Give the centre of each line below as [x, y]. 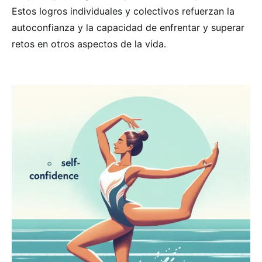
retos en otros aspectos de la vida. [89, 44]
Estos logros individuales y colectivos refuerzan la [123, 11]
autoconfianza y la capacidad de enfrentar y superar [128, 27]
